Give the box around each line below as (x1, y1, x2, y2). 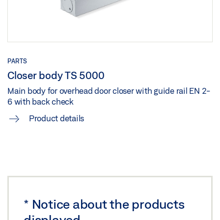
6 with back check (7, 97, 74, 107)
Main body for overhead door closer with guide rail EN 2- (7, 86, 210, 96)
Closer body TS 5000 (7, 69, 105, 82)
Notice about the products (31, 196, 185, 211)
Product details (27, 113, 84, 123)
